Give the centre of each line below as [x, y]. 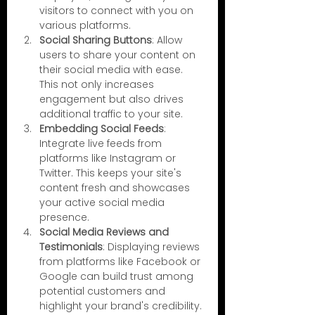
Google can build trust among [118, 276]
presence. [64, 217]
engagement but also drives [113, 99]
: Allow [168, 40]
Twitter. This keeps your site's [112, 173]
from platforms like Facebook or [121, 261]
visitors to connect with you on [118, 10]
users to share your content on [119, 54]
